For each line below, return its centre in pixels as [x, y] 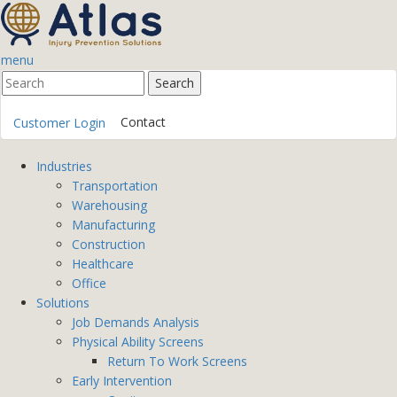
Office [89, 283]
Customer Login [59, 123]
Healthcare [103, 264]
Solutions [63, 303]
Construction [109, 244]
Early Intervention [122, 381]
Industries [64, 166]
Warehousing [109, 205]
